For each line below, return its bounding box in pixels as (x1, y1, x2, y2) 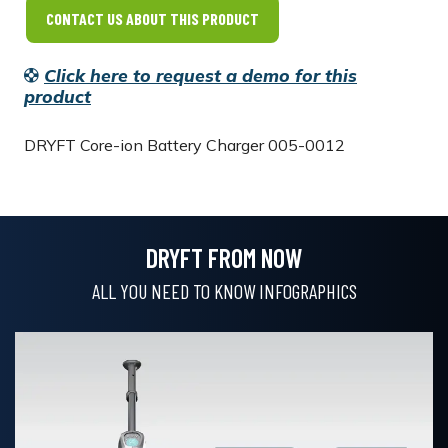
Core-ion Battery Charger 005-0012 (80, 135, 345, 155)
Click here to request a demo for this (44, 64, 357, 86)
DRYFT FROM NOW (146, 242, 302, 273)
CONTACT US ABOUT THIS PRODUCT (46, 9, 259, 28)
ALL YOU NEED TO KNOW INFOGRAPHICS (91, 279, 357, 303)
